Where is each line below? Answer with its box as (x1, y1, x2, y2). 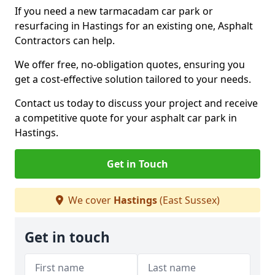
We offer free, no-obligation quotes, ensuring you (15, 58, 245, 71)
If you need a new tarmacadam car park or (15, 4, 213, 18)
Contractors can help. (15, 34, 117, 47)
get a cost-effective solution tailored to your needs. (15, 72, 251, 86)
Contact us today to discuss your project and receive (15, 96, 258, 110)
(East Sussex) (157, 193, 220, 207)
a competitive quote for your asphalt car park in (15, 111, 237, 125)
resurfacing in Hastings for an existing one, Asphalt (15, 19, 253, 33)
